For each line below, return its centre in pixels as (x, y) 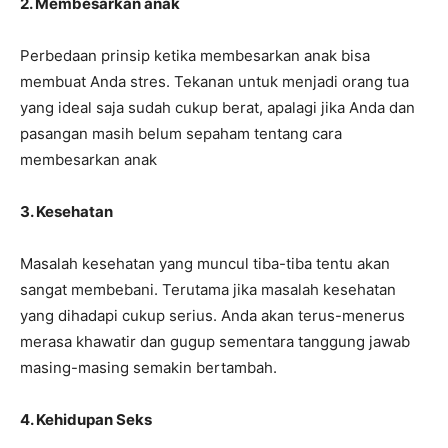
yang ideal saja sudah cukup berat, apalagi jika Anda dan (217, 108)
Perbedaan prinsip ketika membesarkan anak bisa (195, 56)
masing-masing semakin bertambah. (148, 368)
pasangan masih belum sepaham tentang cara (181, 134)
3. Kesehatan (68, 212)
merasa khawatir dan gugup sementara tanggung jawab (215, 342)
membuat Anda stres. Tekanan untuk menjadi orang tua (214, 82)
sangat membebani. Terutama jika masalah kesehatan (208, 290)
